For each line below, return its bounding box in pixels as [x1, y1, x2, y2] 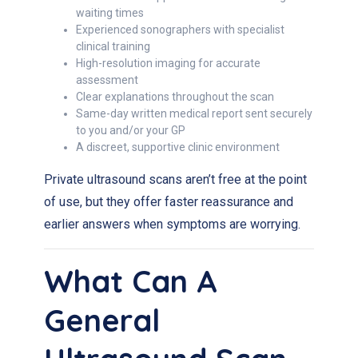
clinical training [76, 40, 150, 53]
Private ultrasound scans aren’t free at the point [44, 172, 307, 187]
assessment [76, 74, 138, 86]
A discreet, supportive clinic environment [76, 141, 280, 153]
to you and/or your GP [76, 124, 185, 137]
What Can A [44, 262, 217, 300]
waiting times [76, 6, 144, 19]
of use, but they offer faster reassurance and [44, 194, 293, 209]
